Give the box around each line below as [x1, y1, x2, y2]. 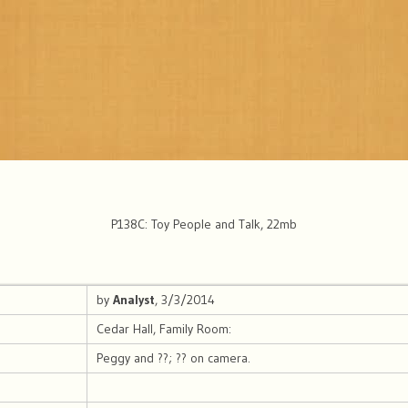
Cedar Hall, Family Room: [97, 321, 231, 338]
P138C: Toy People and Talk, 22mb [111, 216, 297, 233]
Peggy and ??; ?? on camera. [97, 350, 250, 367]
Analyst [113, 291, 155, 309]
